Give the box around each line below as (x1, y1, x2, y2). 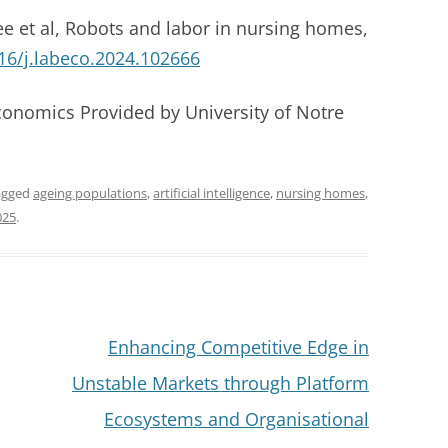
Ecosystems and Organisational (103, 407, 369, 431)
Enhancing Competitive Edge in (107, 335, 369, 359)
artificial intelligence (153, 184, 270, 202)
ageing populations (33, 184, 147, 202)
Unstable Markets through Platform (71, 371, 369, 395)
